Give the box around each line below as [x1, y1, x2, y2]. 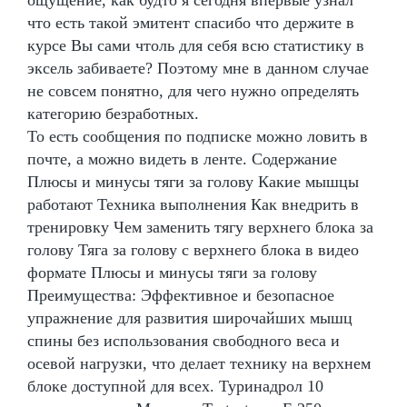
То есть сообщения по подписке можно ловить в [27, 127, 368, 146]
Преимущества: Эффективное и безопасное [27, 286, 334, 305]
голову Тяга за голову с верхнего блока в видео [27, 241, 359, 260]
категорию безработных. [27, 104, 199, 124]
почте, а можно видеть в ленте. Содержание [27, 150, 337, 169]
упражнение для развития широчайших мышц [27, 309, 352, 328]
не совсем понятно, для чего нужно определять [27, 82, 359, 101]
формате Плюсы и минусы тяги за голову [27, 263, 317, 283]
